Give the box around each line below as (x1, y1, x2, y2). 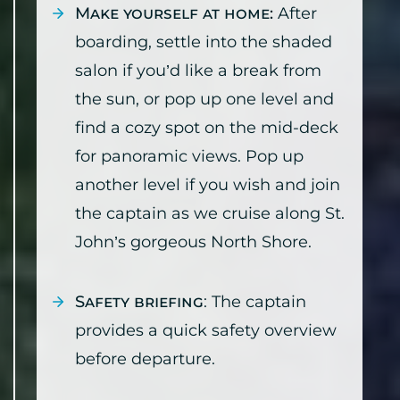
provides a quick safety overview (75, 321, 337, 340)
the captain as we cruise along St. (75, 204, 345, 223)
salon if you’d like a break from (75, 61, 321, 80)
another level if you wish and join (75, 175, 340, 195)
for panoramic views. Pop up (75, 146, 304, 166)
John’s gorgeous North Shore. (75, 232, 312, 252)
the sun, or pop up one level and (75, 89, 334, 109)
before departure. (75, 349, 215, 369)
